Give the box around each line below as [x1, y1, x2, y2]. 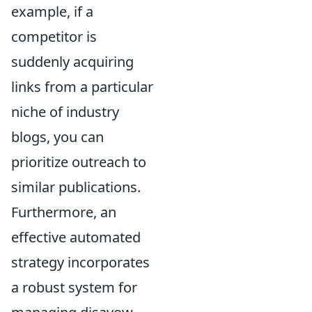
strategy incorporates [11, 252, 150, 272]
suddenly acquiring [11, 52, 134, 71]
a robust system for [11, 277, 137, 297]
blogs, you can [11, 127, 104, 146]
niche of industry [11, 102, 119, 121]
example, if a [11, 1, 93, 21]
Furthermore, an [11, 202, 116, 221]
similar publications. [11, 177, 141, 196]
